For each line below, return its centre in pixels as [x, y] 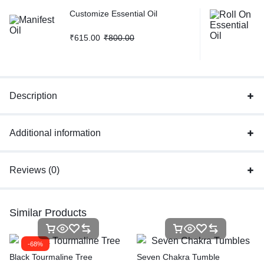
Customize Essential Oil [113, 14]
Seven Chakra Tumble [178, 257]
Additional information [55, 133]
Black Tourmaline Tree [51, 257]
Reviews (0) [34, 170]
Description [33, 96]
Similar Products [48, 213]
